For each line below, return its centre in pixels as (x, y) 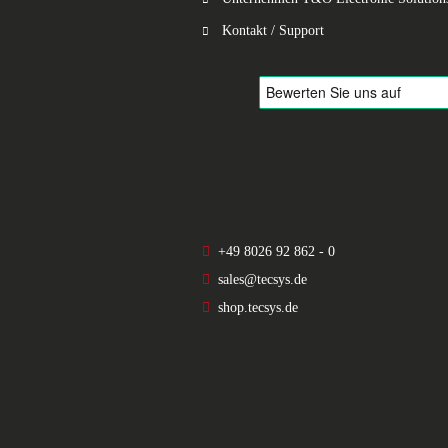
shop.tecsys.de (258, 307)
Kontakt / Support (273, 30)
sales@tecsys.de (262, 279)
